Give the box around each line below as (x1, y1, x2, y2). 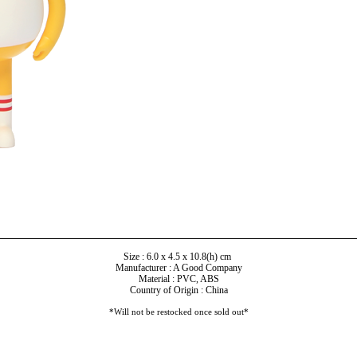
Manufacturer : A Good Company (115, 261, 242, 273)
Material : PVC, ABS (138, 273, 219, 284)
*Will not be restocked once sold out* (108, 306, 249, 316)
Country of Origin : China (129, 284, 228, 296)
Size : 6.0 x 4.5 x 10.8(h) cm (124, 250, 233, 262)
